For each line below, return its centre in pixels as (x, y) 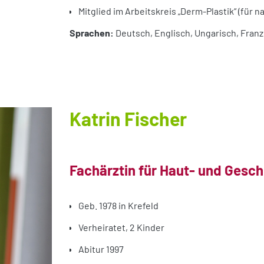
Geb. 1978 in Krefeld (118, 206)
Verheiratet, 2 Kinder (121, 227)
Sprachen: (92, 32)
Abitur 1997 (101, 249)
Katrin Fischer (128, 119)
